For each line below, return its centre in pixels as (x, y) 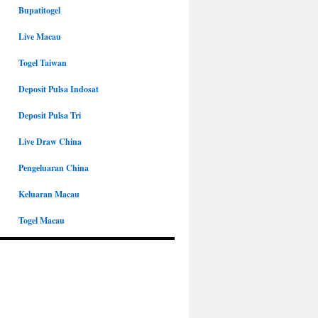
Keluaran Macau (49, 194)
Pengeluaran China (54, 168)
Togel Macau (42, 220)
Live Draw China (50, 142)
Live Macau (40, 37)
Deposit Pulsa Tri (50, 115)
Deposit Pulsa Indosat (59, 89)
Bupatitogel (39, 10)
